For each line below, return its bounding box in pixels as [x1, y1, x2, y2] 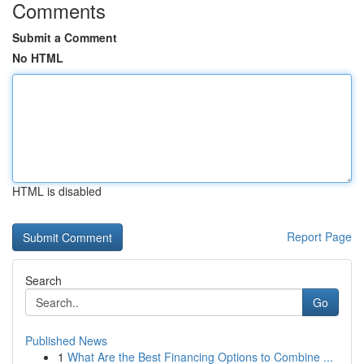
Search [25, 272, 62, 288]
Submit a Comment [12, 29, 117, 45]
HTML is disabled [12, 183, 102, 199]
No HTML [12, 50, 63, 66]
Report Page [287, 228, 352, 245]
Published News [25, 332, 107, 349]
